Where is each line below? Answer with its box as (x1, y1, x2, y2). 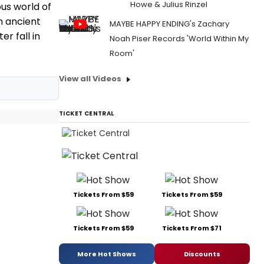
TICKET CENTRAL (59, 109, 114, 118)
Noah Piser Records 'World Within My (110, 33, 249, 44)
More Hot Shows (77, 249, 136, 259)
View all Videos (59, 73, 121, 84)
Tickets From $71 (161, 223, 222, 233)
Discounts (184, 249, 220, 259)
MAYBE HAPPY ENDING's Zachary (110, 18, 229, 29)
